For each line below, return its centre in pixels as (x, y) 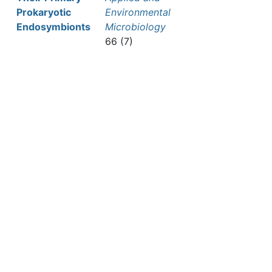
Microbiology (135, 27)
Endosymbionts (53, 27)
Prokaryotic (44, 12)
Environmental (138, 12)
